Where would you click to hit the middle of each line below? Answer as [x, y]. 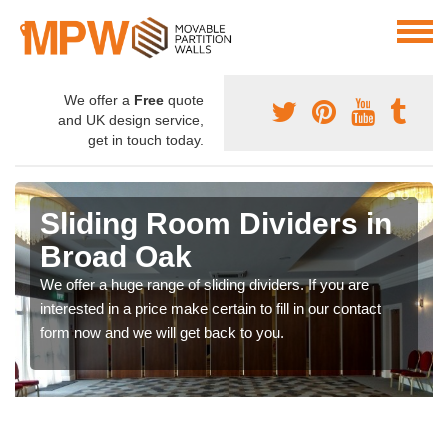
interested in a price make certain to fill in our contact [210, 309]
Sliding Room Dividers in [216, 224]
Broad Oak [116, 257]
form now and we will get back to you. [162, 333]
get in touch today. [146, 140]
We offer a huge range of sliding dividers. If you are [204, 285]
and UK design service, [131, 120]
